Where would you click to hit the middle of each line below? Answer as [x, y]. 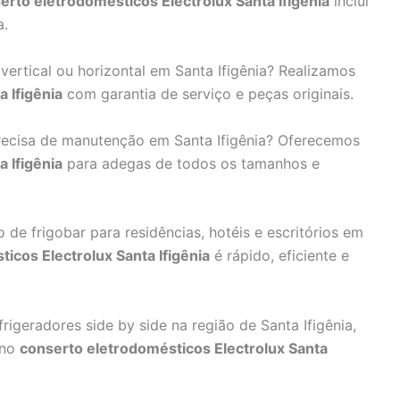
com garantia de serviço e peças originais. [208, 93]
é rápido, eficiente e [279, 256]
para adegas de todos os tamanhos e [191, 163]
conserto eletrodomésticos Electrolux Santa [174, 348]
